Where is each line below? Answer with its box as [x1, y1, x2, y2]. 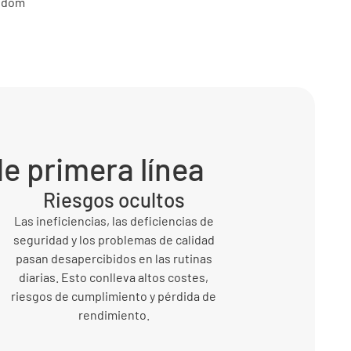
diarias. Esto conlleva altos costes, [19, 269, 208, 284]
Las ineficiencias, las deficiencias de [13, 212, 214, 228]
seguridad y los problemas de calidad [13, 231, 215, 247]
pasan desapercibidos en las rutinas [15, 250, 212, 266]
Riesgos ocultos [42, 186, 185, 212]
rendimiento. [78, 306, 150, 322]
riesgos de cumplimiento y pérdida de [11, 288, 216, 303]
